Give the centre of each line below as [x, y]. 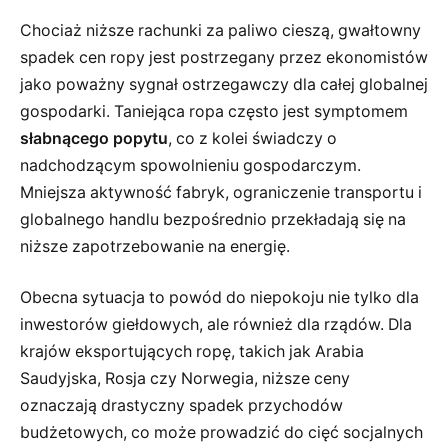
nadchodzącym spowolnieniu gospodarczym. [190, 165]
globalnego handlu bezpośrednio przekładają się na [213, 219]
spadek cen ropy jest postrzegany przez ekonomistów [224, 57]
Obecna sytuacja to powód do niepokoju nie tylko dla [219, 298]
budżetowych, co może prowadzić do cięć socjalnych [221, 433]
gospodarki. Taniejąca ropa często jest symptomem [214, 111]
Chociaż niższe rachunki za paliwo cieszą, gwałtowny [220, 30]
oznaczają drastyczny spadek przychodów [181, 406]
